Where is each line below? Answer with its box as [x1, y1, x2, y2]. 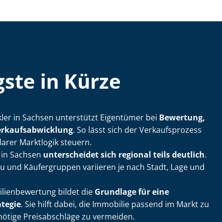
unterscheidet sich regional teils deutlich [43, 149, 205, 161]
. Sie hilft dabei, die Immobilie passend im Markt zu [21, 199, 209, 210]
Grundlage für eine [95, 186, 169, 198]
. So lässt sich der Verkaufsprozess [73, 124, 202, 136]
